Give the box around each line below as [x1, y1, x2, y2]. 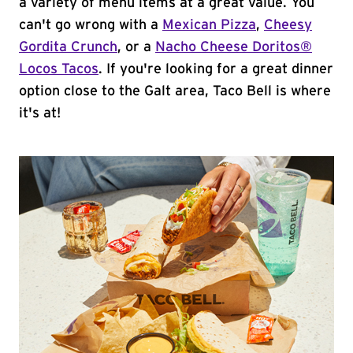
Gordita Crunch [19, 40, 117, 54]
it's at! [19, 106, 61, 121]
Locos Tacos [19, 62, 98, 76]
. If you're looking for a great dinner [98, 62, 333, 76]
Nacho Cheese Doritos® [155, 40, 312, 54]
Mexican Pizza [162, 18, 256, 32]
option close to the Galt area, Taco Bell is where [19, 84, 331, 98]
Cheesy [264, 18, 312, 32]
